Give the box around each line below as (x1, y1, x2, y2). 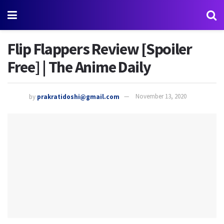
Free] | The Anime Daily (7, 57, 151, 77)
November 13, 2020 (135, 92, 186, 101)
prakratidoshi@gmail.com (37, 92, 119, 101)
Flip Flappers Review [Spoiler (7, 39, 192, 59)
